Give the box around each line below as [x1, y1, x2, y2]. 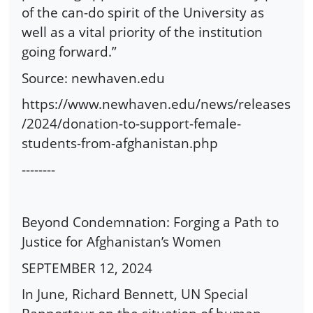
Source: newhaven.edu [22, 68, 165, 87]
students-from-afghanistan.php [22, 133, 218, 153]
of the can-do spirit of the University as [22, 3, 264, 22]
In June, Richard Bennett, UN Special [22, 284, 248, 304]
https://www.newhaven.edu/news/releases [22, 94, 291, 114]
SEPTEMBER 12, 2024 [22, 258, 152, 277]
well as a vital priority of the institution [22, 22, 263, 42]
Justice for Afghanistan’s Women [22, 232, 221, 252]
